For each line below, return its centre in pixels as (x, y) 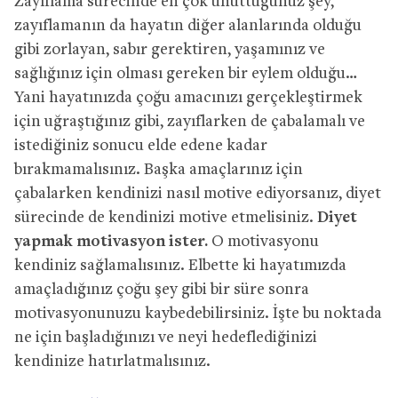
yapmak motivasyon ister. (111, 242)
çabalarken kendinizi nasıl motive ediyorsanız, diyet (198, 194)
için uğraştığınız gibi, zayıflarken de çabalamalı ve (190, 122)
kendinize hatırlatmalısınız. (112, 362)
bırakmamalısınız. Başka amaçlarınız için (159, 170)
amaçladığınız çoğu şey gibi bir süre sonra (162, 290)
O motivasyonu (263, 242)
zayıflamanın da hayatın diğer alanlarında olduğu (188, 26)
